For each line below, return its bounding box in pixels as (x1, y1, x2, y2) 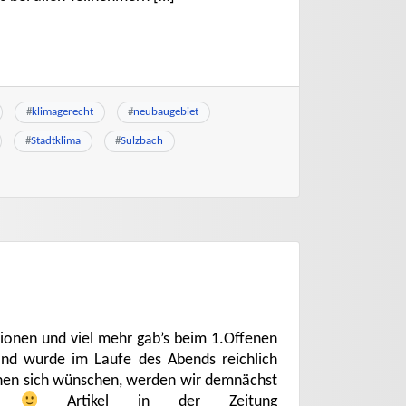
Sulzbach (121, 135, 164, 148)
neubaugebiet (133, 105, 199, 118)
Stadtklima (30, 135, 81, 148)
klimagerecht (31, 105, 93, 118)
